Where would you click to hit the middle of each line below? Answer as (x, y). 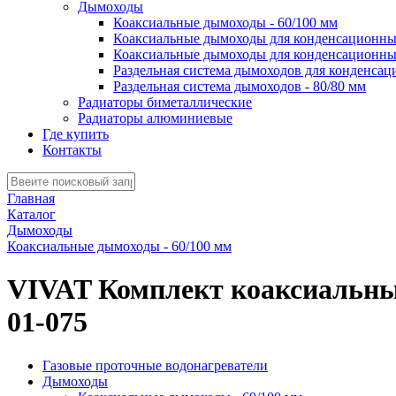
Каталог (31, 214)
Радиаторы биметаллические (165, 102)
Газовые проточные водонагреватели (155, 365)
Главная (31, 198)
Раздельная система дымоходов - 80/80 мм (240, 86)
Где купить (76, 134)
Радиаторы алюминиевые (155, 118)
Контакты (72, 150)
